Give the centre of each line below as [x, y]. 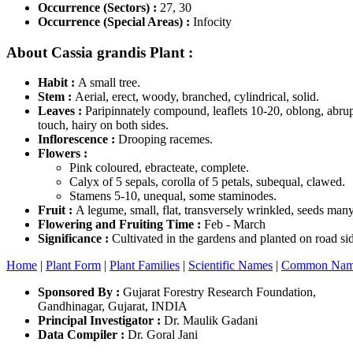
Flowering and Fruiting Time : [121, 225]
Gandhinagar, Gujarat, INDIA [113, 307]
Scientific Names [230, 266]
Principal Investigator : [99, 321]
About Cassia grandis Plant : [100, 52]
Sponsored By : [80, 292]
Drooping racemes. [165, 139]
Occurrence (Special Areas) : [114, 21]
